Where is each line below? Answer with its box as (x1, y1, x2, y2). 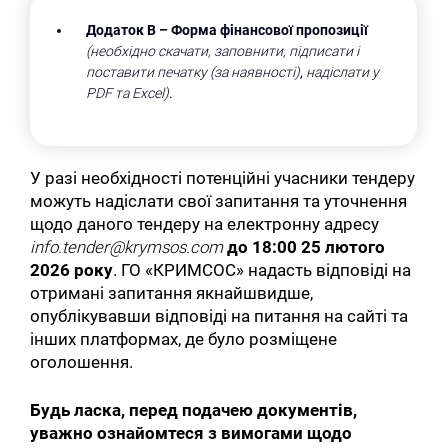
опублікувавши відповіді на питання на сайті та (30, 305, 409, 326)
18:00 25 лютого (252, 236, 386, 257)
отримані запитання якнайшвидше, (30, 282, 314, 303)
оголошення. (30, 351, 134, 372)
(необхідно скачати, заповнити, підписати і (86, 42, 360, 59)
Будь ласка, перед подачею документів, (30, 400, 358, 421)
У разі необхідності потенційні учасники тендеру (30, 167, 416, 188)
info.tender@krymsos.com (30, 236, 224, 257)
